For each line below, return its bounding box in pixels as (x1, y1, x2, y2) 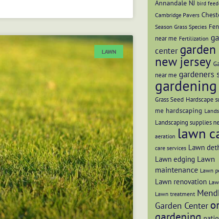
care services (155, 144, 186, 152)
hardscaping (166, 106, 202, 115)
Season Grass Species (155, 23, 207, 30)
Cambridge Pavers (155, 11, 199, 19)
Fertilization (179, 35, 209, 42)
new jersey (155, 53, 211, 69)
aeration (155, 132, 175, 140)
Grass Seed (155, 95, 184, 104)
